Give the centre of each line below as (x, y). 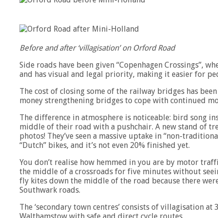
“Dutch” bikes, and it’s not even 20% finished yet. (105, 145)
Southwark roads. (50, 190)
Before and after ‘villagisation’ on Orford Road (97, 48)
